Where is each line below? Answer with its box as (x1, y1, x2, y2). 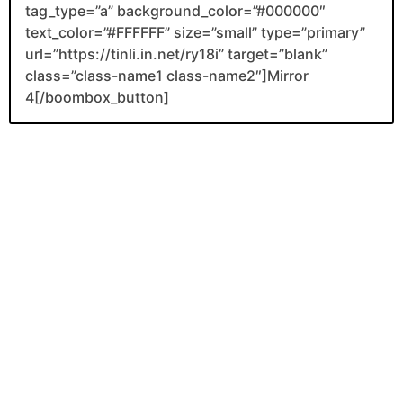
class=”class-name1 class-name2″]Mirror (25, 66, 309, 85)
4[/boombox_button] (25, 87, 169, 106)
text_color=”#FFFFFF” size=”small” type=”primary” (25, 22, 365, 41)
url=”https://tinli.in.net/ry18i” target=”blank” (25, 44, 327, 63)
